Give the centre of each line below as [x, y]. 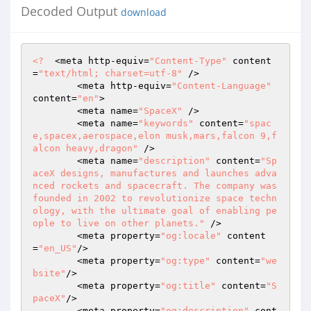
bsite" [49, 273]
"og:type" [185, 261]
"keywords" [166, 123]
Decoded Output [71, 11]
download [144, 12]
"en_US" [58, 248]
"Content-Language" [221, 86]
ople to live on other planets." [119, 223]
